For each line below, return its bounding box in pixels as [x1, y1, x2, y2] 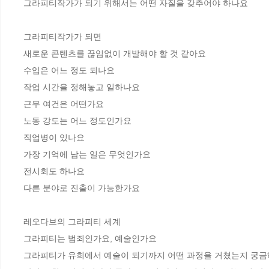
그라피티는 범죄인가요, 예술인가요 [23, 234, 157, 244]
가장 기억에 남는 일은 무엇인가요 [23, 150, 151, 160]
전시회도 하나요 [23, 166, 85, 177]
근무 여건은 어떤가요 [23, 99, 104, 109]
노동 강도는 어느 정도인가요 [23, 116, 131, 126]
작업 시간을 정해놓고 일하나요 [23, 82, 140, 92]
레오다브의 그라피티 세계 [23, 217, 121, 227]
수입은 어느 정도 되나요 [23, 65, 115, 76]
